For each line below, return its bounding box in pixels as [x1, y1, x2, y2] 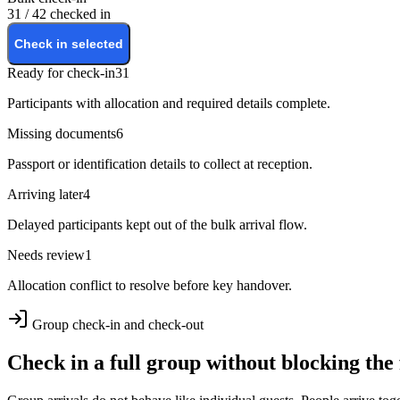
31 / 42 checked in [7, 6, 111, 22]
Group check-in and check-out [29, 317, 204, 333]
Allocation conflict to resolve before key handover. [7, 278, 292, 294]
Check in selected [14, 37, 123, 52]
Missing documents [7, 126, 116, 142]
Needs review [7, 247, 85, 263]
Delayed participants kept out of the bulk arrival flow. [7, 217, 307, 233]
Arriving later [7, 187, 83, 203]
